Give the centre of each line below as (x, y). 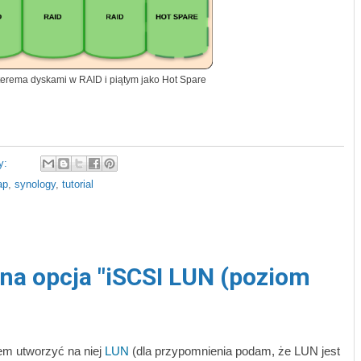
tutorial (78, 185)
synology (35, 185)
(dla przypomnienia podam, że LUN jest (234, 351)
